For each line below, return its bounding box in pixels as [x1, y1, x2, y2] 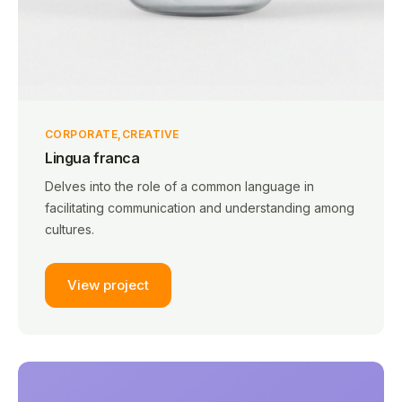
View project [67, 276, 149, 294]
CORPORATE [45, 127, 118, 141]
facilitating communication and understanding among [45, 199, 354, 215]
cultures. [45, 221, 94, 237]
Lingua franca [45, 148, 140, 167]
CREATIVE [121, 127, 179, 141]
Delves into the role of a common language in [45, 178, 314, 194]
